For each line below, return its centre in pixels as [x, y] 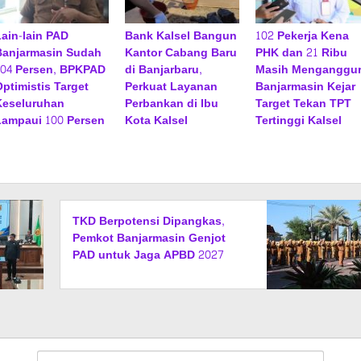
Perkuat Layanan [171, 87]
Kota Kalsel [156, 120]
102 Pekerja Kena [302, 36]
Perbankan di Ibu [171, 104]
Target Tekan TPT [303, 104]
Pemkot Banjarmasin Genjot [149, 238]
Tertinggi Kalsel [298, 120]
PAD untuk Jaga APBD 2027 [149, 255]
